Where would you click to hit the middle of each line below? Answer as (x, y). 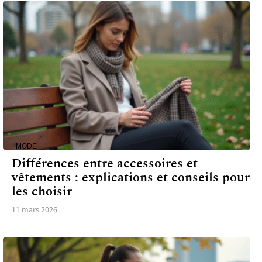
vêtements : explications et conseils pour (131, 177)
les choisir (42, 191)
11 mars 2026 (35, 210)
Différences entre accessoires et (105, 163)
